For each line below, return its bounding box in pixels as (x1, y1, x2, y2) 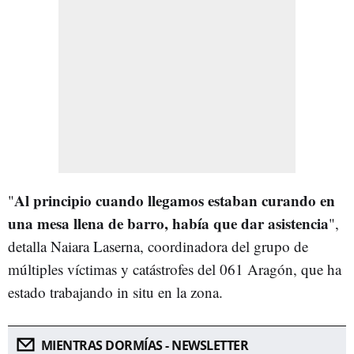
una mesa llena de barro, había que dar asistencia (8, 212, 329, 234)
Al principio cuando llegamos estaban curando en (14, 189, 335, 211)
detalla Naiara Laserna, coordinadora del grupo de (8, 235, 308, 256)
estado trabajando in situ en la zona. (8, 281, 223, 302)
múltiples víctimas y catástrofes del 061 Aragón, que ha (8, 258, 341, 279)
